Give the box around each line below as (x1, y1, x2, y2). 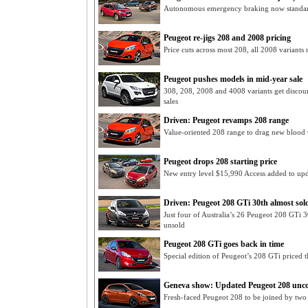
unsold (164, 221, 185, 229)
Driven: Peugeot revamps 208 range (164, 115, 289, 125)
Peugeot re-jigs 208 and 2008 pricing (164, 33, 291, 43)
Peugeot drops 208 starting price (164, 157, 277, 166)
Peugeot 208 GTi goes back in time (164, 239, 284, 249)
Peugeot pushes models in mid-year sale (164, 74, 302, 84)
